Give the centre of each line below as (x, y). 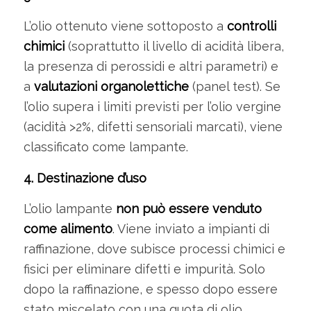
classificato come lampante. (106, 147)
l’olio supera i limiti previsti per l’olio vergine (152, 107)
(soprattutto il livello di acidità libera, (174, 47)
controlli (251, 26)
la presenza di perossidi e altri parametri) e (151, 67)
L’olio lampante (69, 208)
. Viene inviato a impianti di (191, 228)
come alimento (68, 228)
